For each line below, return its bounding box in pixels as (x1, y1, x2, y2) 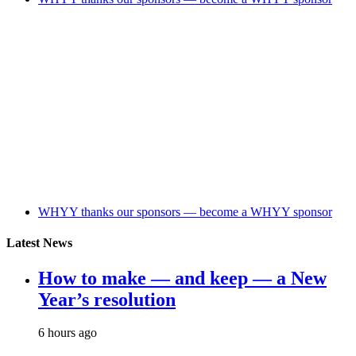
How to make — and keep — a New (38, 267, 327, 288)
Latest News (6, 236, 72, 250)
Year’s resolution (38, 288, 176, 310)
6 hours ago (38, 326, 97, 340)
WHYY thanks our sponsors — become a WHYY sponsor (38, 204, 332, 219)
